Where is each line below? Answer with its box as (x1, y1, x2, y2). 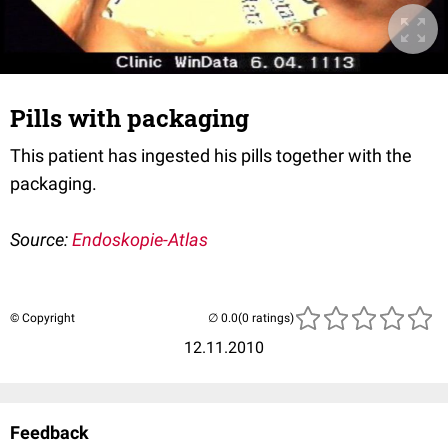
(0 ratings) (238, 311, 294, 326)
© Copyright (10, 311, 75, 326)
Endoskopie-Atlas (72, 229, 208, 251)
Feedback (10, 422, 89, 444)
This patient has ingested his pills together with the (10, 145, 412, 167)
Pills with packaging (10, 102, 249, 135)
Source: (10, 229, 72, 251)
